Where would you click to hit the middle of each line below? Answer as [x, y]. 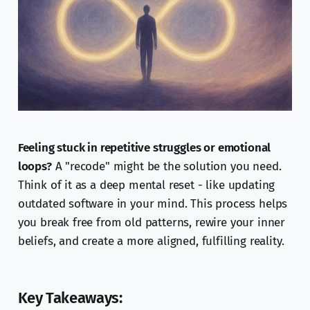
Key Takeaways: [70, 298]
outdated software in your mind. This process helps [153, 204]
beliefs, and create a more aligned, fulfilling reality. [151, 241]
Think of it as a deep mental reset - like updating [146, 185]
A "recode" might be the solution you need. [166, 167]
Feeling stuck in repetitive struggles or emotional [144, 148]
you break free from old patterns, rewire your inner [152, 223]
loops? [35, 167]
